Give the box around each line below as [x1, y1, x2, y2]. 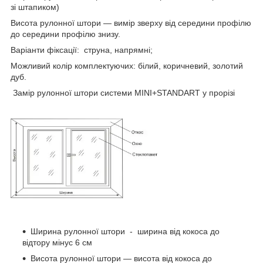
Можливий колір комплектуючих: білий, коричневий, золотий [11, 61, 243, 71]
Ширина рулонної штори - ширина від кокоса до [31, 227, 220, 237]
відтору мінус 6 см [22, 238, 92, 248]
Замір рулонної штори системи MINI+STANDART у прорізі [11, 88, 235, 98]
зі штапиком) [11, 2, 59, 12]
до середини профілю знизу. [11, 29, 120, 39]
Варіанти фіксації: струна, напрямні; [11, 45, 153, 55]
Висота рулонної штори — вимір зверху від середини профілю [11, 18, 251, 28]
